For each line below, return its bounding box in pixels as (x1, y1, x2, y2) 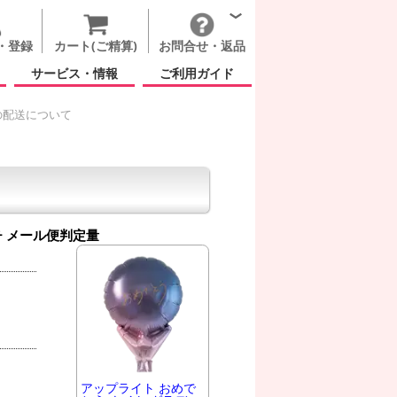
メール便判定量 (5, 226, 99, 244)
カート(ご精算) (53, 37, 137, 54)
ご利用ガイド (160, 65, 235, 82)
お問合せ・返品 (159, 37, 245, 54)
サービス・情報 (31, 65, 119, 82)
